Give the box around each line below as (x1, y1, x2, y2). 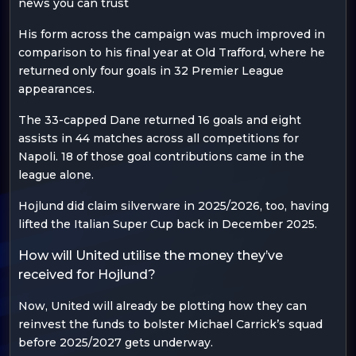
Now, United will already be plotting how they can (18, 298, 307, 313)
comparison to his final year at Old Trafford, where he (18, 44, 325, 60)
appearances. (18, 81, 95, 96)
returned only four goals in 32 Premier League (18, 63, 284, 78)
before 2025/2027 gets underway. (18, 335, 213, 350)
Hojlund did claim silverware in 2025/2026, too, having (18, 198, 329, 213)
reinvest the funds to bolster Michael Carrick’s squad (18, 316, 323, 331)
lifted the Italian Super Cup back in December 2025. (18, 216, 317, 231)
